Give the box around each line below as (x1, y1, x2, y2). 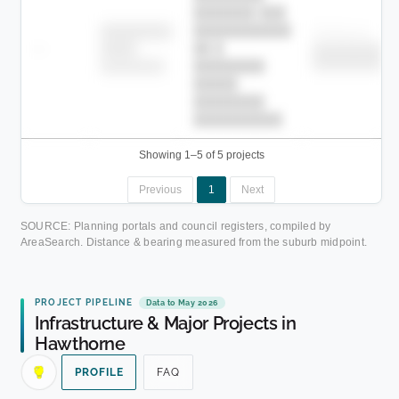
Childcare (313, 25, 370, 40)
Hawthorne (35, 333, 126, 355)
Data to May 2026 (146, 297, 218, 308)
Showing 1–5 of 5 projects (138, 148, 265, 161)
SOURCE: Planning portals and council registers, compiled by (20, 220, 331, 232)
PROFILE (75, 366, 124, 379)
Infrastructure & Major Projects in (35, 313, 297, 335)
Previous (139, 183, 182, 196)
